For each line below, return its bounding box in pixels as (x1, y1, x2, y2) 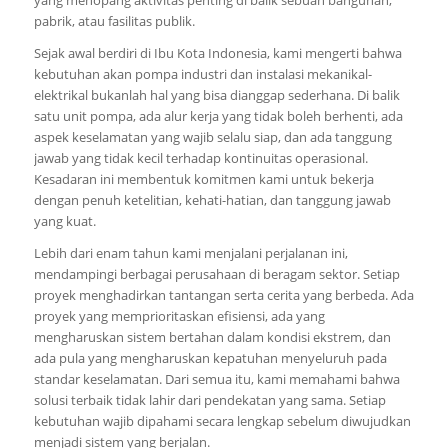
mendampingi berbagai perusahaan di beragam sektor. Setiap (33, 265, 400, 284)
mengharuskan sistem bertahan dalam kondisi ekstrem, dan (33, 328, 391, 347)
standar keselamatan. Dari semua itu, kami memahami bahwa (33, 370, 400, 389)
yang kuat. (33, 211, 96, 230)
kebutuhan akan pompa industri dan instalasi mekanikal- (33, 64, 372, 83)
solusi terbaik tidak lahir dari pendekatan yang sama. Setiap (33, 391, 386, 410)
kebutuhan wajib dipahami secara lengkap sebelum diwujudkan (33, 412, 411, 431)
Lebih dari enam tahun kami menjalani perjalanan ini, (33, 244, 348, 263)
